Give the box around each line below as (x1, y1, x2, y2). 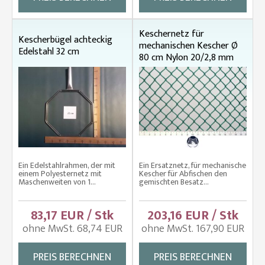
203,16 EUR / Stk (147, 205, 238, 227)
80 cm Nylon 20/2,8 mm (139, 49, 234, 66)
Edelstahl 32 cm (18, 43, 79, 60)
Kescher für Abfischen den (139, 167, 227, 180)
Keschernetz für (139, 25, 204, 42)
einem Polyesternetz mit (18, 167, 102, 180)
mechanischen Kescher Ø (139, 37, 238, 54)
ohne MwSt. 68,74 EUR (22, 220, 122, 238)
